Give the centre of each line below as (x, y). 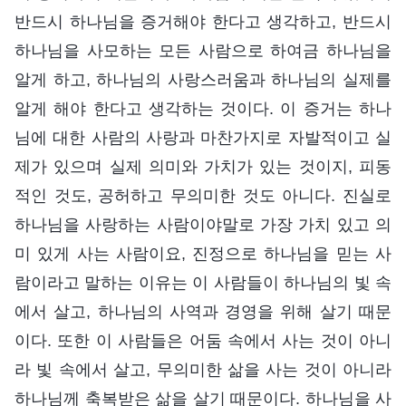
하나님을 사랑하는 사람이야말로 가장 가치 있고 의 (203, 224)
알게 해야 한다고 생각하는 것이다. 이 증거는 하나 (203, 108)
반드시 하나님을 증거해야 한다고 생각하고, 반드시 (203, 21)
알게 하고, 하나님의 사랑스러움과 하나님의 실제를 (203, 79)
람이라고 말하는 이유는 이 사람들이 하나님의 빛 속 (203, 282)
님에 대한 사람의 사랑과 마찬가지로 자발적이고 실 (203, 137)
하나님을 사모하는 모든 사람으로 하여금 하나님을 (203, 50)
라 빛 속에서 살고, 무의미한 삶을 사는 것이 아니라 (203, 369)
